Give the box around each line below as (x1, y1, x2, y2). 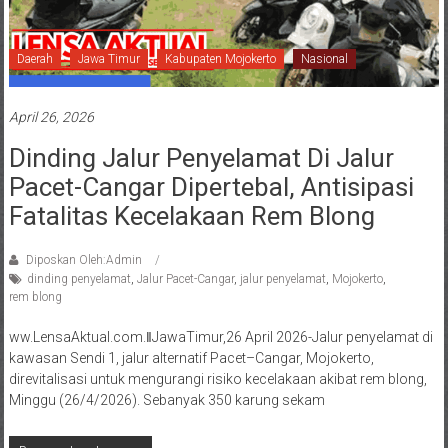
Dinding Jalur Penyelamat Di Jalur (8, 142, 394, 173)
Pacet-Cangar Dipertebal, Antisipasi (8, 171, 414, 202)
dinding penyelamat (26, 271, 131, 286)
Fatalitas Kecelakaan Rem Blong (8, 200, 375, 231)
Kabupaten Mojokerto (164, 51, 276, 66)
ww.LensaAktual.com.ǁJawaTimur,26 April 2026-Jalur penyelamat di (8, 328, 433, 345)
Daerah (16, 51, 53, 66)
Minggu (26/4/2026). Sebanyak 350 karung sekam (8, 391, 325, 408)
